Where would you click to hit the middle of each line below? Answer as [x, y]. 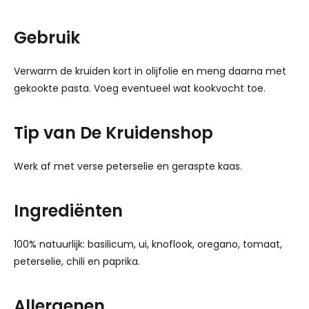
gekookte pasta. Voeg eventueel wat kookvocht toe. [140, 88]
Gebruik [47, 38]
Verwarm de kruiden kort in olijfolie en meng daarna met [150, 71]
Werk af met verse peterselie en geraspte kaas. [128, 166]
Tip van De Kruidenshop [113, 133]
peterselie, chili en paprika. [77, 261]
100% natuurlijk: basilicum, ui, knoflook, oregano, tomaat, [148, 244]
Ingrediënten [68, 211]
